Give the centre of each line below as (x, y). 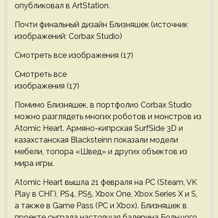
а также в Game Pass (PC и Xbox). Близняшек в (101, 205)
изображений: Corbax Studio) (68, 36)
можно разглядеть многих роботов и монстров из (108, 116)
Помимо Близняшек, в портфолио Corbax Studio (103, 105)
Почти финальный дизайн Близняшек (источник (101, 24)
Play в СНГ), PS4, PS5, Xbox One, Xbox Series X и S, (106, 194)
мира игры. (34, 163)
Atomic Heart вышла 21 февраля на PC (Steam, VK (106, 182)
